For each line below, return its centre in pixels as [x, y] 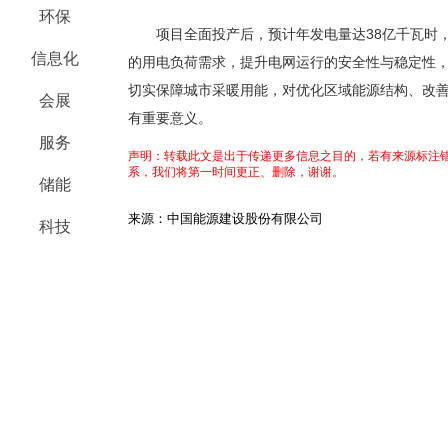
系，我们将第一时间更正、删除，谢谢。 [236, 172]
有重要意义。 [170, 118]
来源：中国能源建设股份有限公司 [225, 218]
